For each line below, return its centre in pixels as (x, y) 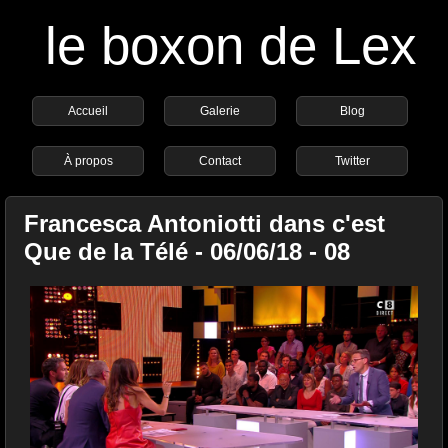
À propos (88, 161)
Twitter (352, 161)
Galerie (220, 111)
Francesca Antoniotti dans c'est (204, 223)
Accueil (88, 111)
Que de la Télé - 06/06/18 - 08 (187, 251)
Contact (220, 161)
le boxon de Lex (231, 45)
